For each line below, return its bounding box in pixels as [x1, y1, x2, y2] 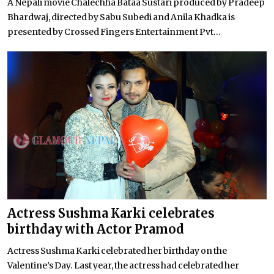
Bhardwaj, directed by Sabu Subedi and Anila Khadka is [7, 12, 235, 23]
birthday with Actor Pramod [7, 221, 184, 237]
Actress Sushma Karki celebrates [7, 205, 215, 221]
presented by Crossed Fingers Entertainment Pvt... [7, 26, 221, 38]
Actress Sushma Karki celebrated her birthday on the [7, 245, 227, 256]
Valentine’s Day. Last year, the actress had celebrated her [7, 259, 239, 271]
